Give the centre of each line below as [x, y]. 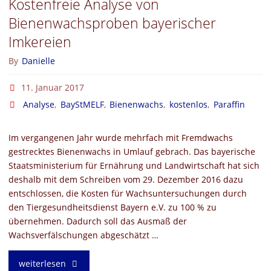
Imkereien [40, 42]
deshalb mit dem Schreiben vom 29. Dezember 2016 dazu [126, 179]
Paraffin [230, 104]
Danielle [39, 61]
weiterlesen [42, 263]
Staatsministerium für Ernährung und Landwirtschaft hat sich [134, 165]
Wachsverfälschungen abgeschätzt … [83, 235]
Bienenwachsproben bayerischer [112, 24]
